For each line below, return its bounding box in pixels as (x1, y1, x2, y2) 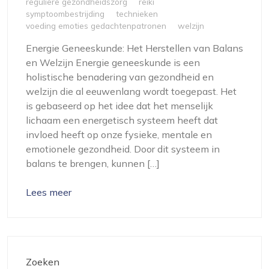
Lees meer (26, 186, 71, 199)
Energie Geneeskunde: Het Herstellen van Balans (26, 42, 243, 55)
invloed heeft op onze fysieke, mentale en (26, 128, 212, 141)
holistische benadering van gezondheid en (26, 71, 214, 83)
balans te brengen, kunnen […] (26, 157, 160, 170)
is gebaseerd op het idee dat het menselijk (26, 100, 213, 112)
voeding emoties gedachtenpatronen (26, 20, 166, 31)
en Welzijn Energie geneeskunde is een (26, 56, 200, 69)
